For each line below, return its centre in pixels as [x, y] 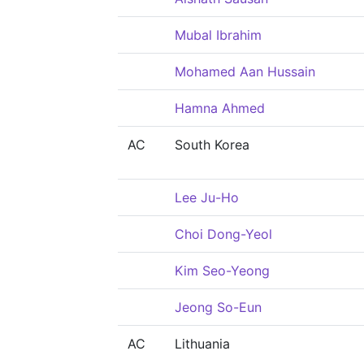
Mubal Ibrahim [218, 35]
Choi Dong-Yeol [223, 234]
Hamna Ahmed [220, 108]
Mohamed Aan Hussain [245, 71]
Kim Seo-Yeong [222, 271]
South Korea [212, 145]
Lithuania [202, 344]
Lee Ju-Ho [207, 197]
